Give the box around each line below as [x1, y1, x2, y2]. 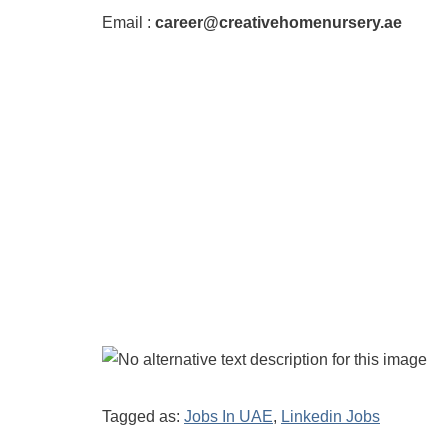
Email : [102, 14, 155, 31]
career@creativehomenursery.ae [155, 14, 402, 31]
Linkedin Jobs [281, 408, 380, 425]
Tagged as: [102, 408, 184, 425]
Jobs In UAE [184, 408, 273, 425]
